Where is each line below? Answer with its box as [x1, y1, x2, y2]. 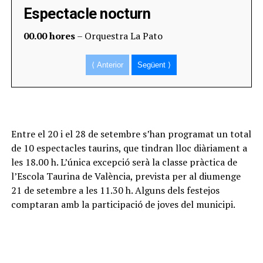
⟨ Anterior [92, 60, 124, 69]
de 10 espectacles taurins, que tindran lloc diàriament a [11, 141, 247, 154]
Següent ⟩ [137, 60, 171, 69]
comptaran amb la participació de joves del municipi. [11, 198, 235, 211]
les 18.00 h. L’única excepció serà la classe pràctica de [11, 156, 237, 168]
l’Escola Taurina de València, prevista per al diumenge [11, 170, 241, 183]
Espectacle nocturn [23, 5, 151, 22]
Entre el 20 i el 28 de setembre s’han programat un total [11, 127, 251, 140]
